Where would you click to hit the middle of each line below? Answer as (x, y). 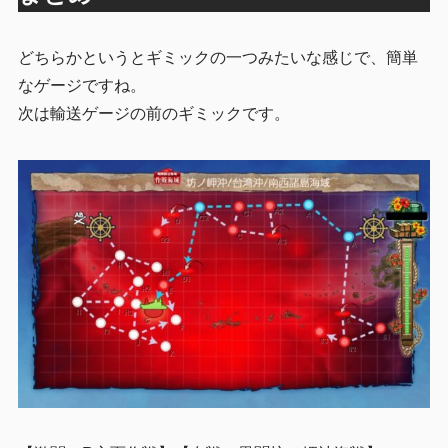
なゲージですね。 (81, 86)
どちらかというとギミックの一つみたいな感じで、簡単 (217, 58)
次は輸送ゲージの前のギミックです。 (153, 114)
